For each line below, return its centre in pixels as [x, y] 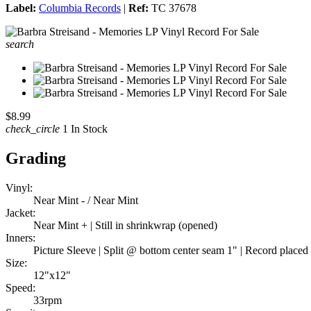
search [20, 44]
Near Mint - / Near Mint [86, 201]
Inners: [20, 238]
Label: [21, 8]
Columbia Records [80, 8]
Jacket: [20, 213]
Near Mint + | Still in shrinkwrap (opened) [125, 226]
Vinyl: [19, 188]
